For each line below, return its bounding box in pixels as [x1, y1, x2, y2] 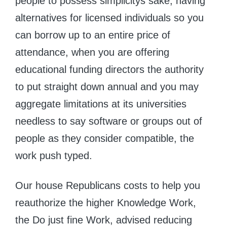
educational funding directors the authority [15, 63, 204, 75]
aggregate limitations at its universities [15, 98, 186, 109]
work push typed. [15, 149, 92, 161]
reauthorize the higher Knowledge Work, [15, 197, 196, 208]
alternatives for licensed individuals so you [15, 12, 204, 23]
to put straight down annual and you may [15, 81, 199, 92]
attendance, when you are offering [15, 46, 169, 58]
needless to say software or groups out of [15, 115, 202, 127]
